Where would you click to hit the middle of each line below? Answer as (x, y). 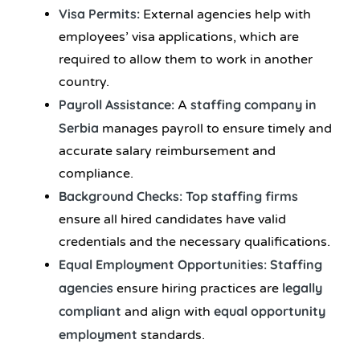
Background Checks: (121, 196)
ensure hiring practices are (198, 288)
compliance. (96, 173)
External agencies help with (227, 14)
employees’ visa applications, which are (179, 37)
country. (84, 82)
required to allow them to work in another (186, 59)
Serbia (79, 127)
